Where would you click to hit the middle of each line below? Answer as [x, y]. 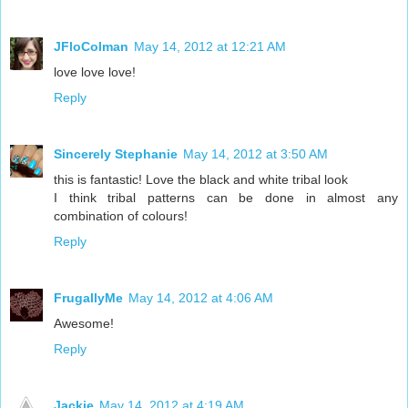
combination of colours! [121, 216]
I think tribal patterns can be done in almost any [226, 198]
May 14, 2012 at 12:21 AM [210, 47]
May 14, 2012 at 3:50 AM [255, 154]
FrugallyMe [88, 298]
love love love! [95, 72]
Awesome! [84, 324]
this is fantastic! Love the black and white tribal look [201, 180]
